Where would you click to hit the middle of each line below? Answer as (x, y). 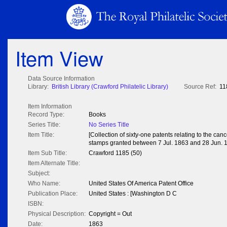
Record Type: (46, 115)
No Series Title (109, 125)
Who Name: (44, 184)
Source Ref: (200, 87)
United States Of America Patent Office (141, 184)
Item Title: (41, 135)
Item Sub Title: (47, 153)
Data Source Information (61, 79)
